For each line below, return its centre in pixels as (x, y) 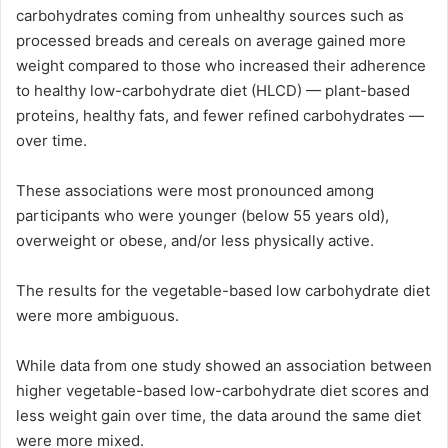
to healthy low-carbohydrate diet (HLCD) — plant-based (213, 90)
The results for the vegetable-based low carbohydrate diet (223, 290)
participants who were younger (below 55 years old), (202, 215)
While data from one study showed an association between (224, 365)
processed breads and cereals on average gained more (211, 40)
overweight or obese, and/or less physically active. (195, 240)
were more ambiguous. (97, 315)
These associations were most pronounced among (195, 190)
